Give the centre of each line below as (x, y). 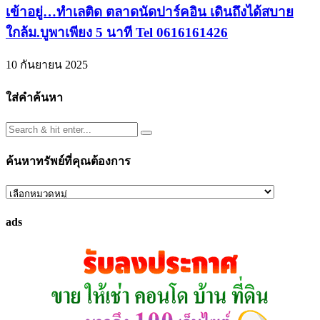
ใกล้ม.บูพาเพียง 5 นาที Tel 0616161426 (117, 32)
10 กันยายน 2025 (47, 65)
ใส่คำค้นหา (34, 98)
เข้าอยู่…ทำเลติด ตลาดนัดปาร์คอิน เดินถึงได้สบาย (150, 11)
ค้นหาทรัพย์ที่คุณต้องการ (68, 161)
